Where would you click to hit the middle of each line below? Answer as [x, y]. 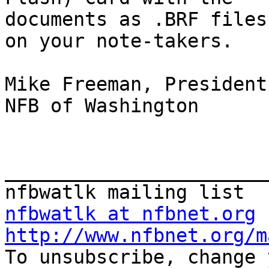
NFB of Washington [102, 106]
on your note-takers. [119, 41]
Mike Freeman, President [136, 84]
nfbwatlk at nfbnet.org [130, 214]
